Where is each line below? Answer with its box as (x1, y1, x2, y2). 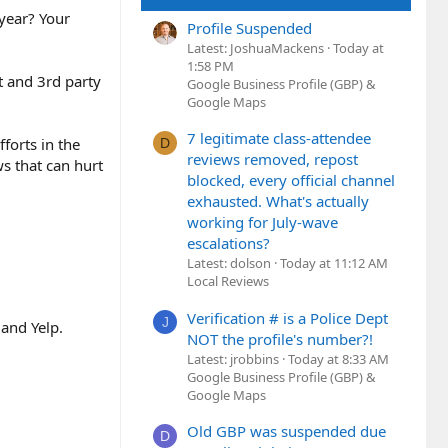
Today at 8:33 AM (288, 349, 389, 368)
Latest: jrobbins (187, 349, 279, 368)
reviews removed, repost (187, 149, 358, 170)
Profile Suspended (187, 17, 312, 38)
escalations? (187, 233, 270, 254)
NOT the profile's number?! (187, 328, 373, 349)
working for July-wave (187, 212, 338, 233)
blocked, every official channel (187, 170, 395, 191)
